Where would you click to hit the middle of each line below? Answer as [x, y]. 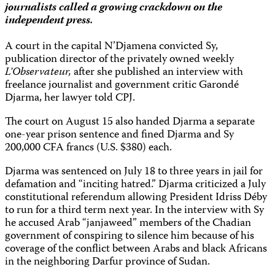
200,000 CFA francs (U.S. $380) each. [88, 148]
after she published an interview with [157, 72]
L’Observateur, [38, 72]
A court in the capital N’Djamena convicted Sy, [111, 47]
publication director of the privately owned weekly [119, 60]
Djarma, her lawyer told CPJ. [70, 98]
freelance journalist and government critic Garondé [122, 85]
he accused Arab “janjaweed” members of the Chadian [128, 223]
